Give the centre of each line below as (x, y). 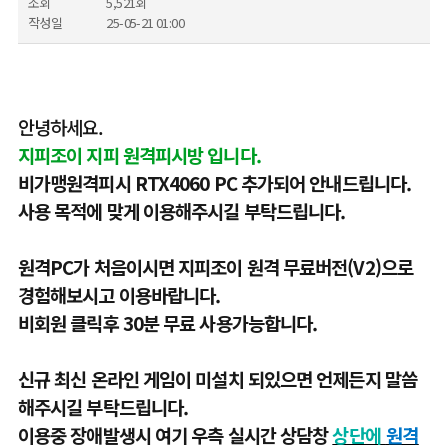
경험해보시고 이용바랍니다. (121, 294)
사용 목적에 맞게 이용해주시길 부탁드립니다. (181, 210)
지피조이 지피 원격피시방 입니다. (139, 154)
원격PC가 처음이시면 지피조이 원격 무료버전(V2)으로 (215, 266)
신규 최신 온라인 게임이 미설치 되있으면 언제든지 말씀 (217, 378)
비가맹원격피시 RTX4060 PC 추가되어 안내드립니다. (214, 182)
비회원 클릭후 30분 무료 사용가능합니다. (167, 322)
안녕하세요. (60, 126)
